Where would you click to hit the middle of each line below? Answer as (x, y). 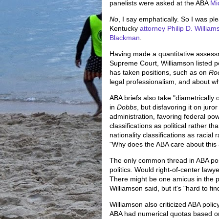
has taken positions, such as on (159, 72)
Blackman (125, 38)
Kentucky (125, 28)
